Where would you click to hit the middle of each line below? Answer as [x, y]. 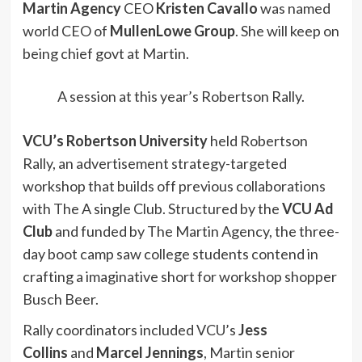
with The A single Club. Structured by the [152, 208]
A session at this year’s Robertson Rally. [181, 96]
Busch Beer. [60, 299]
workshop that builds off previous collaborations [174, 185]
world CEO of [66, 31]
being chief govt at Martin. [105, 53]
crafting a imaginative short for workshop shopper [179, 276]
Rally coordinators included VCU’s [130, 329]
